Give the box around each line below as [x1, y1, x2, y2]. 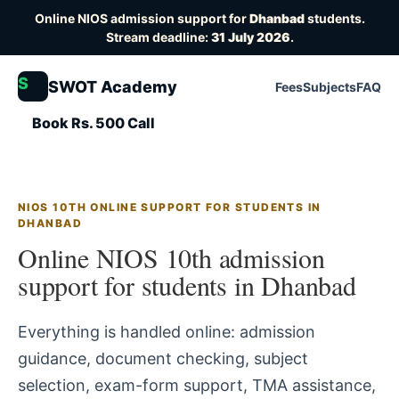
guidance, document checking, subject [18, 349, 308, 368]
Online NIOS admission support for [34, 11, 249, 26]
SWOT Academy [48, 77, 177, 96]
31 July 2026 [210, 29, 290, 45]
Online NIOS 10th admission [18, 240, 325, 275]
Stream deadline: [105, 29, 211, 45]
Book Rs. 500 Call [32, 114, 155, 132]
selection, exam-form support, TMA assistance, [18, 376, 376, 395]
